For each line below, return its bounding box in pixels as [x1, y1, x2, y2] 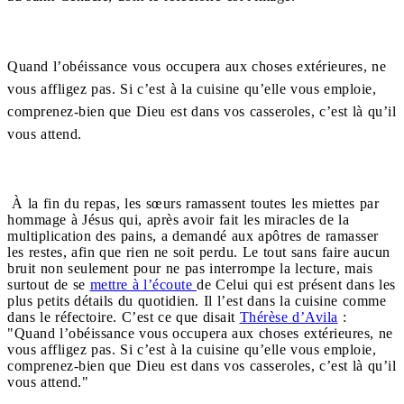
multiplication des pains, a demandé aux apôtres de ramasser [7, 227, 379, 243]
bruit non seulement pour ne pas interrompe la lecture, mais [7, 260, 372, 276]
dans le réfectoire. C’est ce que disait [7, 308, 240, 325]
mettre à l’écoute [89, 276, 197, 292]
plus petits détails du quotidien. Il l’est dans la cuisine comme [7, 292, 386, 308]
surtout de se [7, 276, 90, 292]
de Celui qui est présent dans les [197, 276, 396, 292]
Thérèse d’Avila [239, 308, 338, 325]
